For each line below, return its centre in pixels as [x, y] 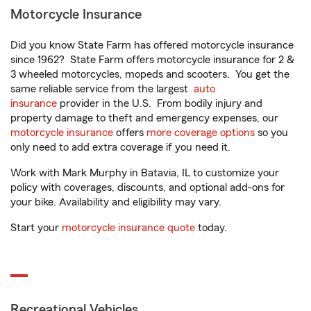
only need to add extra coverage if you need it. [122, 147]
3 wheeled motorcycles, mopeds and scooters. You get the [150, 74]
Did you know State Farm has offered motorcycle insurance [152, 45]
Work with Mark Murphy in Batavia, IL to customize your [145, 173]
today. [211, 228]
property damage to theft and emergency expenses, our [144, 118]
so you [271, 133]
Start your [36, 228]
